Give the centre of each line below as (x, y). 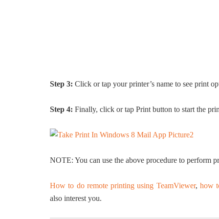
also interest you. (76, 198)
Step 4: (61, 109)
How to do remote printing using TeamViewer (123, 186)
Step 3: (61, 84)
